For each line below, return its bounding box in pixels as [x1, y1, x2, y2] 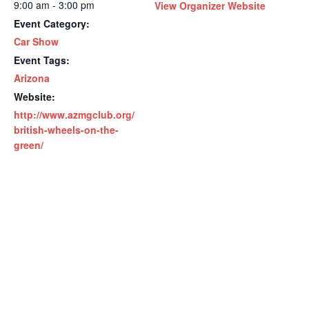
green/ [14, 137, 43, 152]
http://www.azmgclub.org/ [14, 107, 134, 121]
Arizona [14, 70, 50, 85]
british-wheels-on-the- [14, 122, 119, 137]
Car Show [14, 34, 59, 48]
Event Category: [14, 16, 90, 30]
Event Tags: [14, 52, 70, 67]
